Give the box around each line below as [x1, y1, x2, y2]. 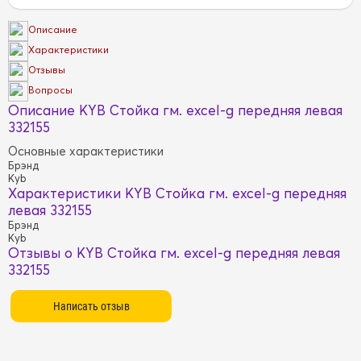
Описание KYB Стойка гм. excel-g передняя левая [8, 102, 342, 118]
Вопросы [28, 84, 73, 97]
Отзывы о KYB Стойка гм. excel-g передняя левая [8, 244, 340, 261]
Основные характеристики [8, 143, 164, 159]
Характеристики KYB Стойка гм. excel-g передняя [8, 185, 346, 201]
